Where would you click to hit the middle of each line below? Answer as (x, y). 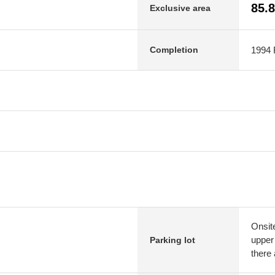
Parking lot (172, 240)
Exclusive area (180, 8)
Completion (174, 50)
